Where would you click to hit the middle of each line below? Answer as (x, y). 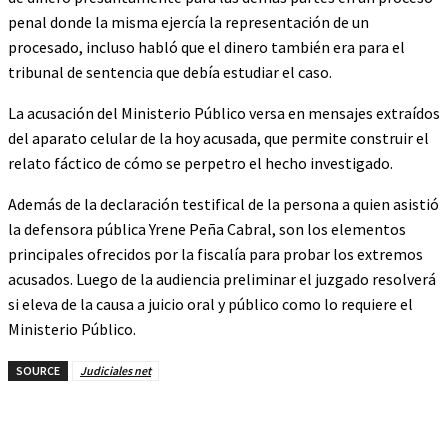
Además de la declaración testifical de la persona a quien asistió (223, 204)
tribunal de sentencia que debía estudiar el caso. (170, 72)
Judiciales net (115, 370)
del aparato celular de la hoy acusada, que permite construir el (218, 138)
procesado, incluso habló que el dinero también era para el (206, 47)
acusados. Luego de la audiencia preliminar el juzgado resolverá (222, 279)
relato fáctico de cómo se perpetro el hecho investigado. (200, 163)
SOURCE (38, 370)
